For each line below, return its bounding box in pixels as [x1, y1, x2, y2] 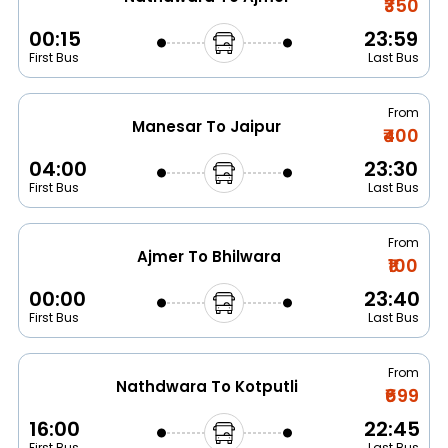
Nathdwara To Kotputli [116, 376, 298, 398]
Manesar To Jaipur [131, 116, 281, 138]
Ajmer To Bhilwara [136, 246, 281, 268]
